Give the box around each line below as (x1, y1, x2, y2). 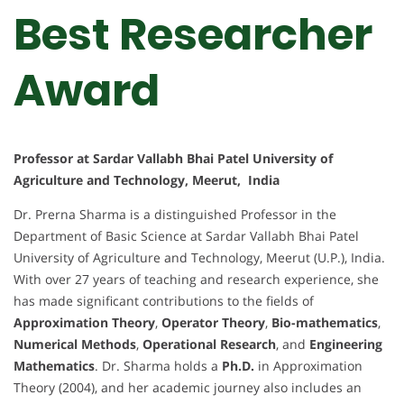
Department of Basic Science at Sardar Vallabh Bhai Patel (14, 227, 359, 245)
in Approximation (254, 357, 363, 375)
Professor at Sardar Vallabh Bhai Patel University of (14, 150, 333, 168)
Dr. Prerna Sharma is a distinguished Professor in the (14, 206, 336, 224)
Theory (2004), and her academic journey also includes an (14, 379, 362, 397)
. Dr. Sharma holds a (95, 357, 222, 375)
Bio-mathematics (271, 314, 378, 332)
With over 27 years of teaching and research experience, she (14, 271, 379, 289)
